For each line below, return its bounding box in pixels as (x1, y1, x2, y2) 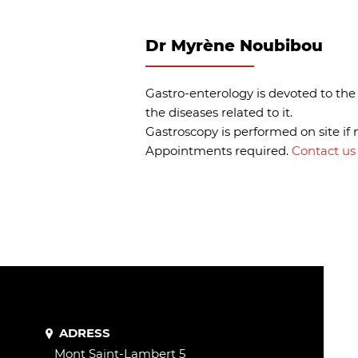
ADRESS (58, 325, 110, 340)
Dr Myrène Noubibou (145, 36, 323, 55)
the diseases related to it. (145, 105, 292, 120)
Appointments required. (145, 143, 292, 158)
